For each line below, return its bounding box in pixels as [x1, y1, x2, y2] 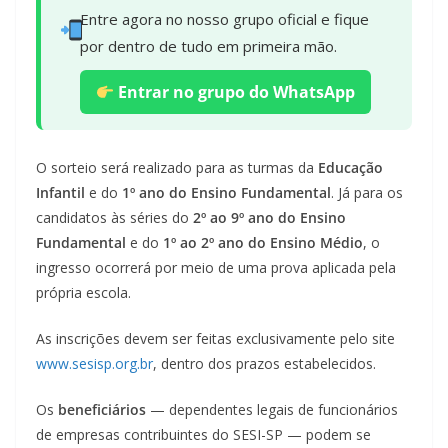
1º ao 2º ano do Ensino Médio [163, 233, 363, 253]
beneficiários [58, 400, 146, 420]
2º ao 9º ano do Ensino [193, 208, 346, 228]
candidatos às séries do [36, 208, 193, 228]
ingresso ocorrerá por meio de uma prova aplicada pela [36, 258, 396, 278]
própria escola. [36, 283, 131, 303]
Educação [318, 158, 383, 178]
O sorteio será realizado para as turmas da [36, 158, 318, 178]
